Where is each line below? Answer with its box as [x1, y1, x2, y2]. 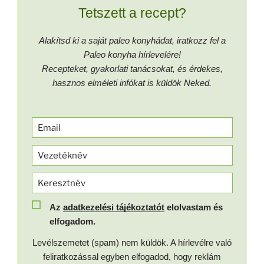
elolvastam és [164, 202, 223, 213]
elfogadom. [49, 216, 95, 227]
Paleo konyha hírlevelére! [83, 49, 181, 60]
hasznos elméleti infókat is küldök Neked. [52, 77, 212, 88]
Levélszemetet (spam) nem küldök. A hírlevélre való [32, 237, 232, 248]
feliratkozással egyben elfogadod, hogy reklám [43, 252, 221, 262]
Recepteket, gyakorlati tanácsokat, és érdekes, [41, 63, 223, 74]
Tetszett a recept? [78, 5, 186, 21]
